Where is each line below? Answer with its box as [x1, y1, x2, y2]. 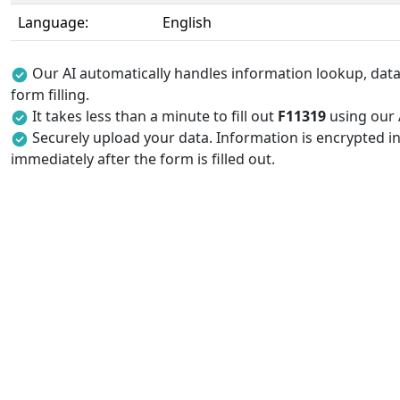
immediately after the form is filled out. [11, 149, 275, 169]
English [162, 12, 212, 32]
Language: [18, 12, 88, 32]
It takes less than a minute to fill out [32, 106, 278, 126]
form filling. [11, 85, 89, 104]
